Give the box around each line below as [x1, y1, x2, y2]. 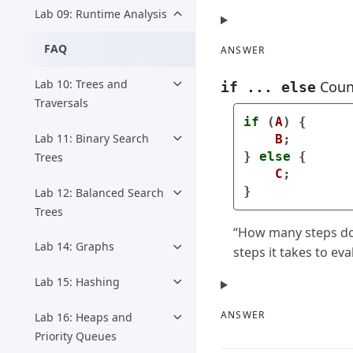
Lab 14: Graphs [35, 239, 114, 255]
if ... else [221, 79, 316, 95]
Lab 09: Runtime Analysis [35, 6, 167, 21]
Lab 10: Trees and [35, 76, 128, 92]
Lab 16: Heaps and [35, 310, 132, 325]
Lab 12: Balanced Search [35, 184, 164, 200]
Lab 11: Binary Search [35, 130, 149, 146]
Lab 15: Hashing [35, 274, 120, 290]
